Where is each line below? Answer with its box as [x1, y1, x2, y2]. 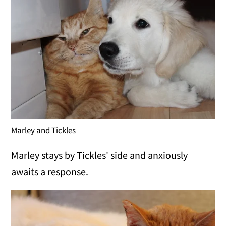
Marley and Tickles [11, 125, 76, 136]
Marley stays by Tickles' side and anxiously [11, 149, 188, 162]
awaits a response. [11, 165, 89, 178]
